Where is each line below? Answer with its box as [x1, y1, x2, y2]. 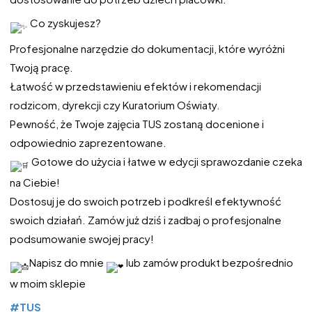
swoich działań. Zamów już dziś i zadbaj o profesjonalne [10, 212, 281, 226]
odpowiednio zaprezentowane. [10, 136, 166, 150]
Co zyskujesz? [28, 16, 101, 30]
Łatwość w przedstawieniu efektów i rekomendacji [10, 79, 261, 93]
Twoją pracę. [10, 61, 73, 75]
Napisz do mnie [29, 256, 106, 270]
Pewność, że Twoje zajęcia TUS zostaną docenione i [10, 117, 264, 131]
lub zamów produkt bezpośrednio [124, 256, 293, 270]
